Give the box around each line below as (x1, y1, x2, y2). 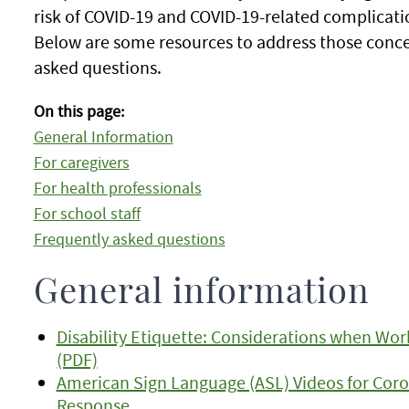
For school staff (33, 204, 141, 224)
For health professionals (33, 178, 202, 198)
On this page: (33, 101, 124, 121)
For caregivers (33, 152, 130, 173)
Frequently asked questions (33, 229, 225, 249)
